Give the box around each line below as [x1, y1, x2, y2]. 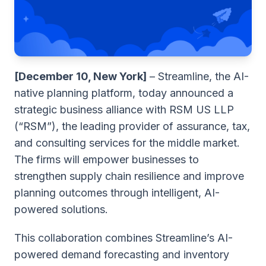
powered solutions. [14, 203, 108, 216]
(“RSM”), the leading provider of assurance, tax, [14, 120, 250, 132]
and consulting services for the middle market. [14, 137, 240, 149]
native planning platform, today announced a [14, 87, 233, 99]
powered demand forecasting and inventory [14, 248, 229, 261]
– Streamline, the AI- [147, 70, 249, 83]
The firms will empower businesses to [14, 153, 199, 166]
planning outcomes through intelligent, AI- [14, 186, 220, 199]
